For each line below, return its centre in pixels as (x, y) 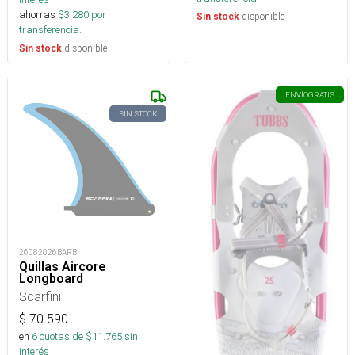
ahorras (37, 14)
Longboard (51, 278)
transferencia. (50, 29)
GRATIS (321, 94)
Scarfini (40, 296)
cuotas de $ (65, 336)
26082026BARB (48, 252)
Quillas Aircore (63, 266)
